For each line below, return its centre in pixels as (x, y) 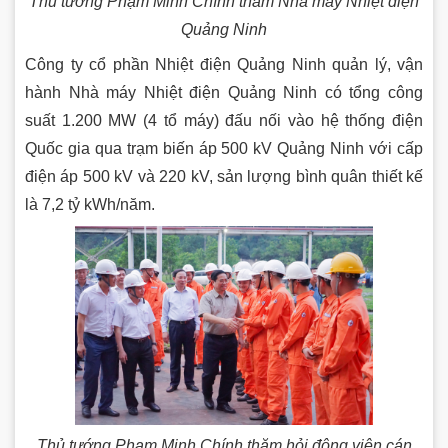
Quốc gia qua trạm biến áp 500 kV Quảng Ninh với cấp (224, 148)
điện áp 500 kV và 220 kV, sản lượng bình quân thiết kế (224, 176)
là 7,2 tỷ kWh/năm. (90, 204)
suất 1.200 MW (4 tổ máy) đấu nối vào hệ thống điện (224, 120)
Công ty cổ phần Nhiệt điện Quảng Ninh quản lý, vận (224, 64)
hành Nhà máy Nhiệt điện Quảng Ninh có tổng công (224, 92)
